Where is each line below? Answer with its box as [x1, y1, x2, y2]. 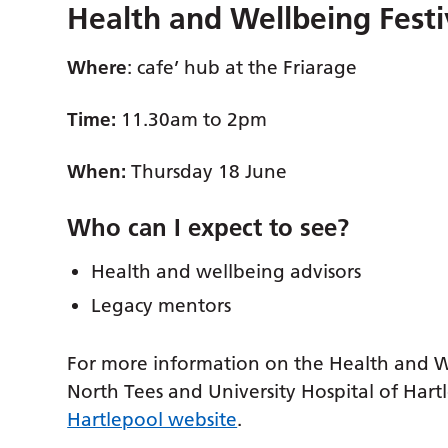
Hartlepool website [67, 407, 238, 431]
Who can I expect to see [67, 212, 338, 242]
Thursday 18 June [126, 159, 288, 183]
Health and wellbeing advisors [91, 259, 362, 283]
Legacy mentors [91, 293, 232, 317]
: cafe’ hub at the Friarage [127, 55, 358, 79]
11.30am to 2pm [116, 107, 268, 131]
